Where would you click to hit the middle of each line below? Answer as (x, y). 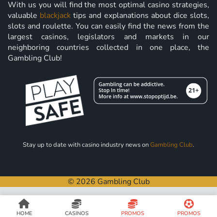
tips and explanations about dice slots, (140, 15)
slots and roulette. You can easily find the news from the (108, 26)
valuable (24, 15)
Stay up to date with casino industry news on (86, 145)
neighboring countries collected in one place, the (108, 47)
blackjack (55, 15)
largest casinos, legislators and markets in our (108, 37)
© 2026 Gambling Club (108, 182)
